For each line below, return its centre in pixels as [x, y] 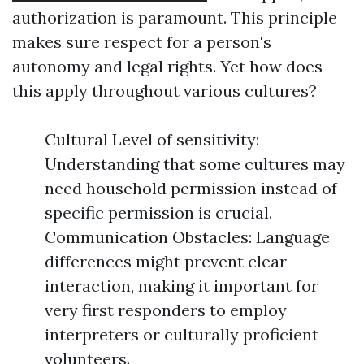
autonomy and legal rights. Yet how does [167, 66]
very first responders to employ [166, 310]
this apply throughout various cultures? [165, 91]
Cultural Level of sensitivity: [152, 139]
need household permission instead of [191, 188]
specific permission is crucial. [158, 212]
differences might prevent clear [166, 261]
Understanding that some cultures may [195, 164]
